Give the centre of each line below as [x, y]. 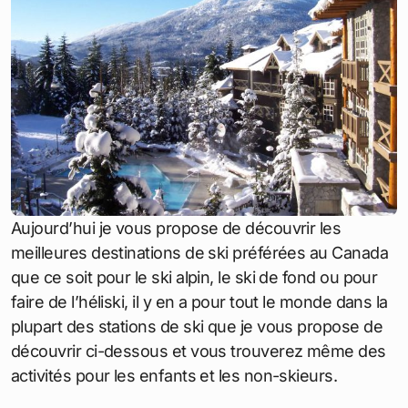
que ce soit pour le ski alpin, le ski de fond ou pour [194, 277]
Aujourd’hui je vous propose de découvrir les [176, 228]
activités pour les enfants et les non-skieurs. [174, 375]
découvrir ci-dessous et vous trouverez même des [199, 351]
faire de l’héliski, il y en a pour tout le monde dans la [199, 301]
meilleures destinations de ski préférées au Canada [199, 252]
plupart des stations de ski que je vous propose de [197, 326]
